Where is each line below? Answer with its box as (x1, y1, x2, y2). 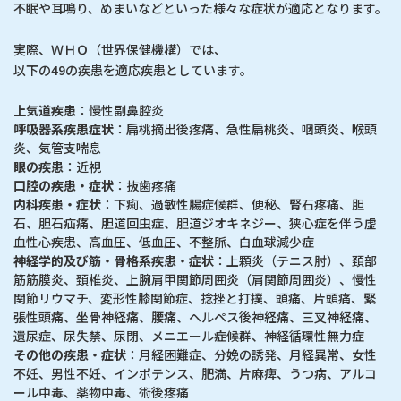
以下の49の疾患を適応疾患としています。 (13, 61, 252, 79)
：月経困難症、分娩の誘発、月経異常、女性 (126, 346, 377, 363)
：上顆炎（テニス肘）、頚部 (214, 252, 377, 269)
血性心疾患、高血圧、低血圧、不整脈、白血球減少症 (13, 233, 314, 251)
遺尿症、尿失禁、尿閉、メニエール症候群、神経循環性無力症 (13, 327, 364, 345)
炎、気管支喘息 (13, 139, 101, 157)
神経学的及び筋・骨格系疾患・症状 (13, 252, 214, 269)
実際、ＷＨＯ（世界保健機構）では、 (13, 40, 226, 58)
